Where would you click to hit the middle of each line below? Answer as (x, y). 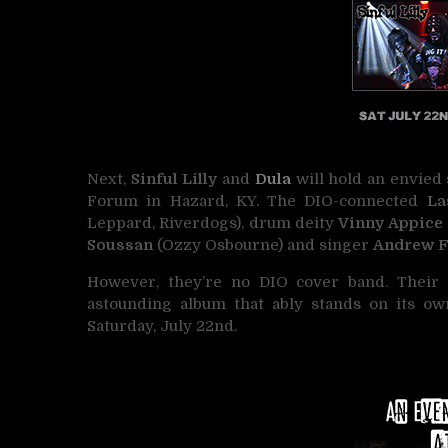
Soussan (120, 244)
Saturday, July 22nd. (162, 325)
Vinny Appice (390, 222)
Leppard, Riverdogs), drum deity (213, 222)
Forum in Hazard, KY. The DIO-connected (253, 200)
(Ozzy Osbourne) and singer (263, 244)
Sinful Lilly (174, 178)
